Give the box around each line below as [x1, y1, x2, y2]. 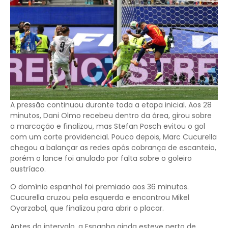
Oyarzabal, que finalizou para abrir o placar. [10, 203, 164, 214]
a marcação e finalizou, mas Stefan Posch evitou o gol [10, 121, 205, 132]
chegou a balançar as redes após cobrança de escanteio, [10, 142, 216, 153]
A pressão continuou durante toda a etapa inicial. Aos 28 [10, 100, 212, 110]
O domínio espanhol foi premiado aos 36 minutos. [10, 182, 189, 192]
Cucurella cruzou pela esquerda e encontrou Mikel [10, 192, 189, 203]
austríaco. [10, 164, 46, 175]
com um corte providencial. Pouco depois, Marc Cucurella [10, 132, 217, 142]
